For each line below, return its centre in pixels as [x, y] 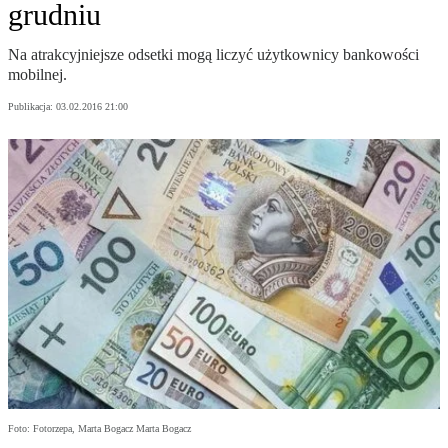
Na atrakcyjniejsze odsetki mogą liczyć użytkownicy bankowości [213, 55]
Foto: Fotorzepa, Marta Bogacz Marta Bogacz [99, 429]
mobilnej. [37, 75]
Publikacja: [32, 107]
